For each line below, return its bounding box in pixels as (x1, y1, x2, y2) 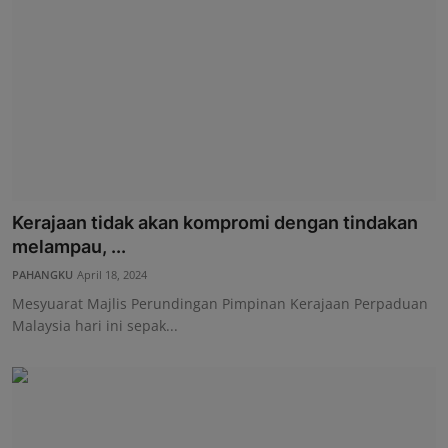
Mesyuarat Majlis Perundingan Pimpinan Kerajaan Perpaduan (12, 293, 428, 313)
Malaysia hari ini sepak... (12, 315, 178, 335)
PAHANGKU (12, 266, 73, 282)
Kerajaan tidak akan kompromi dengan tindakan (12, 211, 418, 233)
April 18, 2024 (77, 266, 147, 282)
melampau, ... (12, 235, 126, 257)
